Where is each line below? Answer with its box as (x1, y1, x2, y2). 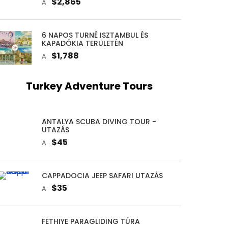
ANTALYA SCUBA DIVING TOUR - (41, 116, 156, 127)
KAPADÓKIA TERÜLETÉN (41, 38, 123, 48)
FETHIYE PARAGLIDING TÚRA (41, 216, 140, 226)
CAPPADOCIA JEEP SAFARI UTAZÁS (41, 170, 163, 181)
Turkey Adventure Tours (26, 78, 153, 93)
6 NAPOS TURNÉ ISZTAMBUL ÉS (41, 30, 148, 40)
